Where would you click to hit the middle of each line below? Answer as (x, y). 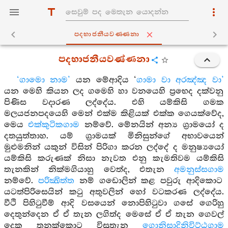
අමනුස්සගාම (199, 170)
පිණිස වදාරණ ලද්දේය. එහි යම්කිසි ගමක (114, 103)
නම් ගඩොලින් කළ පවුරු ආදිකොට (148, 181)
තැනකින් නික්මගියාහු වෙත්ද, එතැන (89, 170)
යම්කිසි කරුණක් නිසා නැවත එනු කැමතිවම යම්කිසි (114, 159)
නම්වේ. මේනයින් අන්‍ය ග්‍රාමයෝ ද (152, 125)
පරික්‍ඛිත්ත (56, 181)
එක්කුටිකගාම (54, 125)
